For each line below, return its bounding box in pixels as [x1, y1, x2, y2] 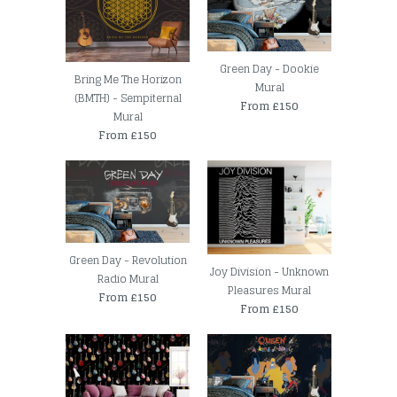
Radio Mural [97, 269, 159, 288]
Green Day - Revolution [68, 250, 187, 269]
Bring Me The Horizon [74, 69, 182, 89]
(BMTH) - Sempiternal [74, 88, 182, 107]
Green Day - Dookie [220, 59, 319, 79]
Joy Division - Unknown [210, 262, 329, 282]
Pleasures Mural [228, 281, 311, 300]
